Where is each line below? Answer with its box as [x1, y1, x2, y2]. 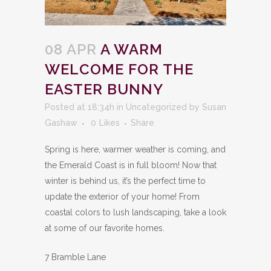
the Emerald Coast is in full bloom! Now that [45, 160, 217, 171]
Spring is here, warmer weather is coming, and [45, 145, 226, 155]
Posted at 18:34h [45, 102, 114, 113]
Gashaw [45, 118, 77, 128]
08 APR [45, 41, 97, 59]
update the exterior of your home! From [45, 192, 200, 202]
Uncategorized [126, 102, 187, 113]
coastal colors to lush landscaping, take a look [45, 207, 226, 218]
